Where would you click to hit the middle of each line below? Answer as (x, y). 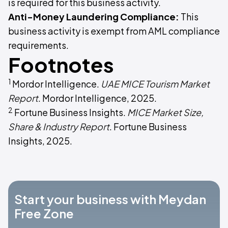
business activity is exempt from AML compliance (114, 31)
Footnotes (61, 65)
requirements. (38, 45)
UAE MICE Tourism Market (155, 84)
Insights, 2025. (40, 141)
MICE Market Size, (165, 112)
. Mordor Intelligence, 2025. (97, 98)
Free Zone (44, 213)
